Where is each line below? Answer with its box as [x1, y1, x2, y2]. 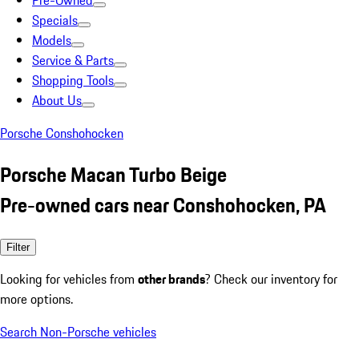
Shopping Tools [32, 71, 114, 90]
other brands [138, 268, 205, 288]
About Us [32, 91, 82, 110]
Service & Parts [32, 50, 114, 70]
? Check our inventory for [205, 268, 337, 288]
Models [32, 30, 71, 50]
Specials [32, 10, 78, 30]
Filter [6, 240, 30, 253]
